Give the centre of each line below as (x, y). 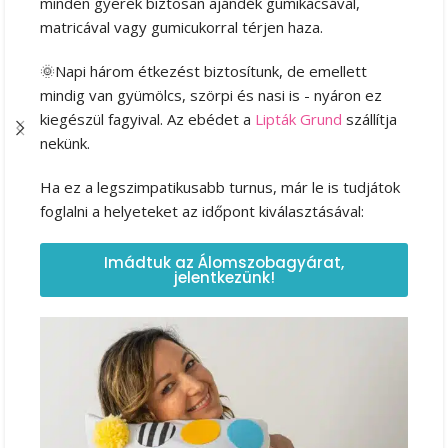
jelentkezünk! (224, 277)
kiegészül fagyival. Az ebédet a (147, 118)
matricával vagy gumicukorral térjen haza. (183, 26)
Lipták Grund (298, 118)
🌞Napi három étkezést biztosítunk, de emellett (203, 70)
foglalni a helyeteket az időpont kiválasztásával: (204, 210)
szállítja (369, 118)
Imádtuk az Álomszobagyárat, (224, 262)
